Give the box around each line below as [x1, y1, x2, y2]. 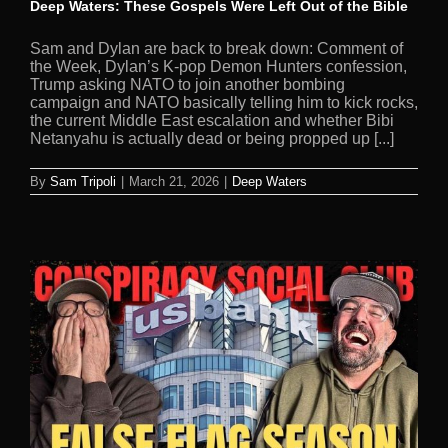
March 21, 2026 [129, 173, 219, 189]
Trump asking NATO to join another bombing [30, 75, 345, 93]
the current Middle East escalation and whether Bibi [30, 111, 394, 129]
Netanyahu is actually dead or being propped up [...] [30, 129, 394, 147]
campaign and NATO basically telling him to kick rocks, [30, 93, 418, 111]
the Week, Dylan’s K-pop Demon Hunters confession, [30, 57, 407, 75]
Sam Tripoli [50, 173, 116, 189]
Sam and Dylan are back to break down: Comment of [30, 39, 403, 57]
